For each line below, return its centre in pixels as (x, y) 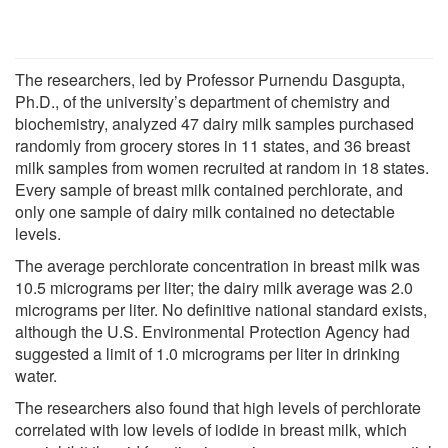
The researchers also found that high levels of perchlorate (218, 407)
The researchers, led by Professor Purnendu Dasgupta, (210, 79)
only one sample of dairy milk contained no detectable (205, 211)
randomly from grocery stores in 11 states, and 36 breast (212, 145)
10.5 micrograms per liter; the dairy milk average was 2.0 (214, 287)
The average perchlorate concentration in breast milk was (217, 265)
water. (36, 375)
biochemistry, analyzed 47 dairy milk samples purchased (214, 123)
